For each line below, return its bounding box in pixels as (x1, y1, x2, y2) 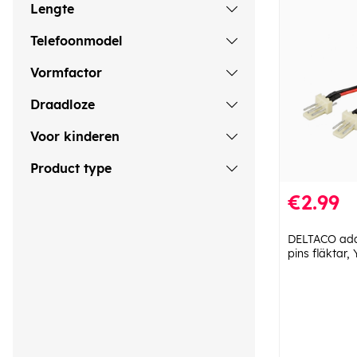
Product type (30, 160, 112, 177)
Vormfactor (30, 65, 102, 81)
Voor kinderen (30, 128, 120, 145)
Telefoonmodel (30, 33, 123, 49)
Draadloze (30, 96, 95, 113)
